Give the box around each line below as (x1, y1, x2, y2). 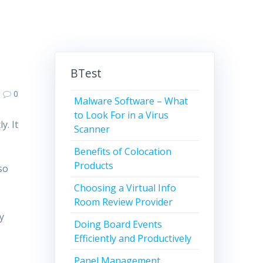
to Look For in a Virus (74, 109, 169, 122)
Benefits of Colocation (74, 145, 172, 159)
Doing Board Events (74, 217, 163, 231)
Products (74, 159, 114, 173)
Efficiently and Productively (74, 231, 192, 245)
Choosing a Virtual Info (74, 181, 177, 194)
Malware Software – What (74, 95, 188, 108)
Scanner (74, 123, 110, 136)
